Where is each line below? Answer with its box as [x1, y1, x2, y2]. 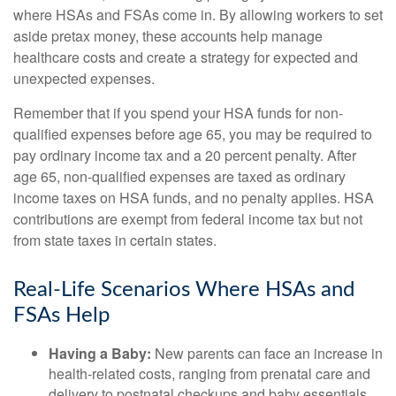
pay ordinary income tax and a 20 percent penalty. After [13, 144, 356, 165]
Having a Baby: [49, 342, 151, 363]
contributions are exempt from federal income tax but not [13, 208, 362, 229]
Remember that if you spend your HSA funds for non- [13, 102, 343, 123]
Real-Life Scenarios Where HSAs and [13, 278, 354, 301]
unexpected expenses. [13, 67, 155, 88]
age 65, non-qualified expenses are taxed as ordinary [13, 165, 346, 187]
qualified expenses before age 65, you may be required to [13, 123, 372, 144]
